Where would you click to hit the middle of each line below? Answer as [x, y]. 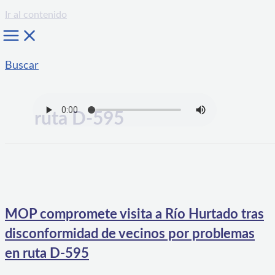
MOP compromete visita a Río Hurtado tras [134, 215]
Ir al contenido [36, 15]
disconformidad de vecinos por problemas [130, 234]
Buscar [22, 66]
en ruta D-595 [47, 254]
